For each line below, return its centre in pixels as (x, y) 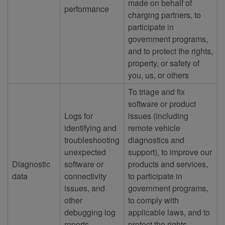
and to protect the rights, (171, 51)
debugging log (90, 212)
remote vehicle (154, 128)
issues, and (85, 188)
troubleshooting (92, 140)
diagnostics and (156, 140)
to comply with (153, 200)
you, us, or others (158, 75)
